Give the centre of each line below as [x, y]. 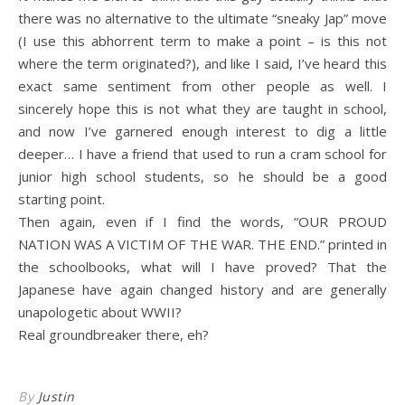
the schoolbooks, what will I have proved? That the [202, 267]
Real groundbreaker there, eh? [113, 334]
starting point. [61, 199]
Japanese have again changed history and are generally [202, 289]
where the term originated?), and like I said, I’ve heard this [202, 63]
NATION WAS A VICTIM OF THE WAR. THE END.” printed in [202, 244]
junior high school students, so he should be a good [202, 176]
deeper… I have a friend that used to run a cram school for [202, 154]
